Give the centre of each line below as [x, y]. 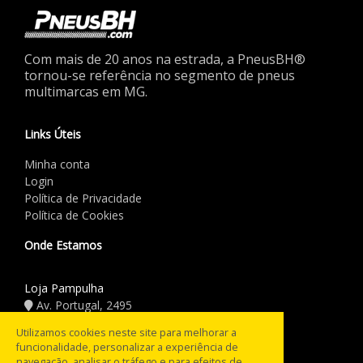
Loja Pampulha [64, 288]
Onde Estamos [63, 245]
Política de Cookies [74, 215]
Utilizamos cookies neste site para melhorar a [126, 332]
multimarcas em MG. [86, 91]
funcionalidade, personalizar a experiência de [127, 347]
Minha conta [57, 164]
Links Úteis [53, 134]
